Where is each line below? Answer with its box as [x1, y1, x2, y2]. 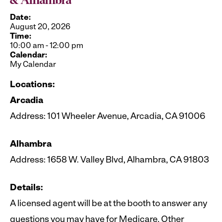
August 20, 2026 [10, 23, 70, 32]
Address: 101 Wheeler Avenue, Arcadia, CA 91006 [10, 112, 205, 122]
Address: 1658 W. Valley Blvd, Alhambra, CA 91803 [10, 156, 209, 166]
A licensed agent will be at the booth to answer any [10, 199, 207, 209]
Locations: [10, 80, 55, 90]
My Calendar [10, 61, 56, 69]
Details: [10, 183, 43, 193]
